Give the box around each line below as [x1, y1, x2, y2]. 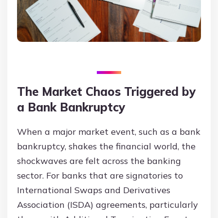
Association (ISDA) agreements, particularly [17, 199, 198, 211]
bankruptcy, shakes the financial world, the [17, 141, 196, 152]
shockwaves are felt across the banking [17, 155, 181, 167]
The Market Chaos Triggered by [17, 84, 196, 99]
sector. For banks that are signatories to [17, 170, 183, 182]
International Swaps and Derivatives [17, 184, 170, 196]
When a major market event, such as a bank [17, 126, 200, 138]
